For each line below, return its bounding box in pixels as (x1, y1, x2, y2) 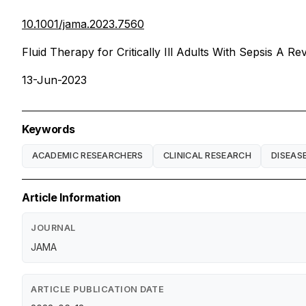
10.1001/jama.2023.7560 (22, 16, 144, 31)
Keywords (22, 122, 75, 136)
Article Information (22, 190, 121, 204)
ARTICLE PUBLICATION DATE (31, 283, 164, 294)
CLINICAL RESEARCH (163, 150, 251, 161)
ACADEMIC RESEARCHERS (31, 150, 143, 161)
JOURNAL (31, 222, 76, 233)
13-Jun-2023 (22, 72, 87, 87)
